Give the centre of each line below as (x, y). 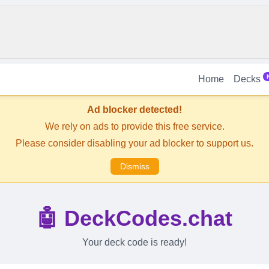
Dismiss (134, 166)
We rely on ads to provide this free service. (134, 126)
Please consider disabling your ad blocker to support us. (134, 143)
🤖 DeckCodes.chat (134, 218)
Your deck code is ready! (134, 242)
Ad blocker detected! (134, 110)
